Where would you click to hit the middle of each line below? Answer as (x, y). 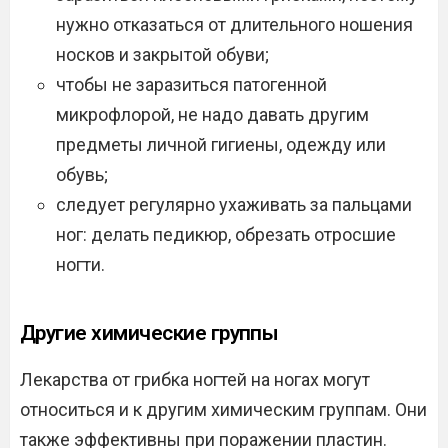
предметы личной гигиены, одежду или (221, 144)
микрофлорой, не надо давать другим (212, 114)
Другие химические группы (149, 333)
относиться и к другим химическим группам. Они (223, 409)
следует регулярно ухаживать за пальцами (234, 204)
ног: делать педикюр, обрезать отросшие (226, 234)
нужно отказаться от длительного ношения (234, 24)
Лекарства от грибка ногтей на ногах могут (195, 379)
